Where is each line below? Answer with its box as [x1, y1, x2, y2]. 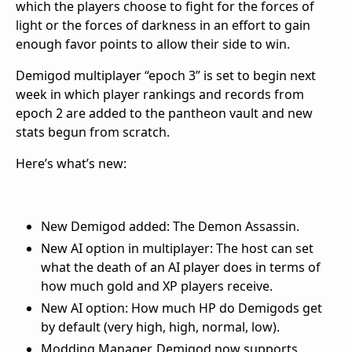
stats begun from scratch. [16, 123, 170, 141]
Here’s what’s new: [16, 154, 126, 172]
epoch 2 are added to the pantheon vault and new [16, 104, 313, 122]
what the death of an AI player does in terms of [41, 258, 321, 276]
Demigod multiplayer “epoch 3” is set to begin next [16, 66, 316, 84]
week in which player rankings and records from [16, 85, 304, 103]
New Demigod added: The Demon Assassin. [41, 217, 299, 235]
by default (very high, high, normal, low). [41, 317, 280, 335]
